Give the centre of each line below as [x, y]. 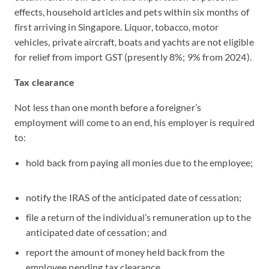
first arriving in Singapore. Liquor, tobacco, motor [117, 27]
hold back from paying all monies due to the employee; [140, 162]
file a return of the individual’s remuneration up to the [138, 217]
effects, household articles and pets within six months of [132, 12]
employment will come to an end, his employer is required [134, 122]
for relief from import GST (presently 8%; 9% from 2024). [133, 57]
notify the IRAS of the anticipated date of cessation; [138, 197]
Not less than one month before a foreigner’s [108, 107]
